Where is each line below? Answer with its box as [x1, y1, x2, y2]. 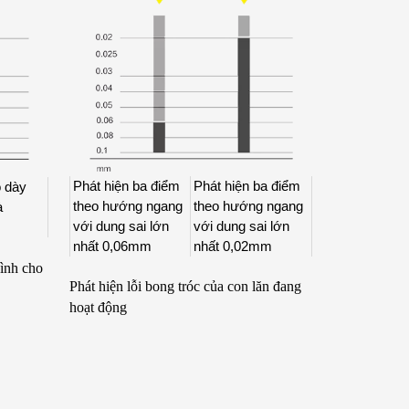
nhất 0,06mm [73, 237, 152, 254]
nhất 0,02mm [194, 237, 273, 254]
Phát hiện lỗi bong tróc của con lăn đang [69, 278, 302, 295]
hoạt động [69, 299, 128, 316]
